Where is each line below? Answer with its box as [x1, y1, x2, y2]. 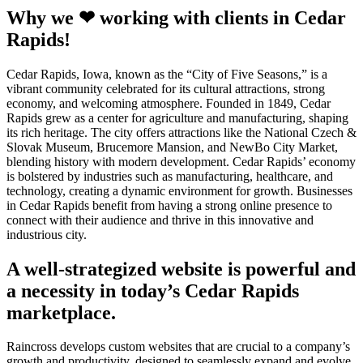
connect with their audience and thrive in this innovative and [6, 212, 314, 227]
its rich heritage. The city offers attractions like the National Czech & [6, 125, 357, 139]
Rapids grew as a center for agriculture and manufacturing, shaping [6, 110, 348, 125]
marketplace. [6, 301, 116, 323]
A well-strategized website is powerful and [6, 258, 356, 280]
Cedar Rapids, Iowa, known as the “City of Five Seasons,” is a [6, 66, 327, 81]
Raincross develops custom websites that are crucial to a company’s [6, 340, 350, 354]
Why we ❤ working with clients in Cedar [6, 6, 346, 28]
